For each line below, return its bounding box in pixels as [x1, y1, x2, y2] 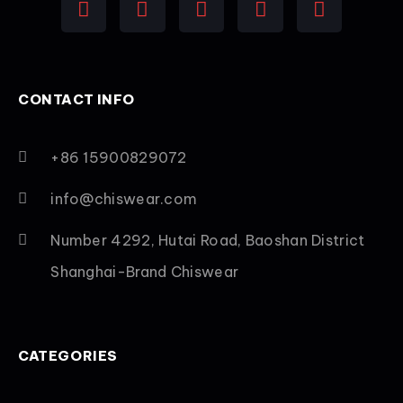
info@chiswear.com [50, 189, 198, 208]
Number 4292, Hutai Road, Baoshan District [50, 230, 365, 249]
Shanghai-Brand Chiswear [50, 262, 239, 281]
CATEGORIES [18, 346, 118, 364]
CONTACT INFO [18, 90, 135, 108]
